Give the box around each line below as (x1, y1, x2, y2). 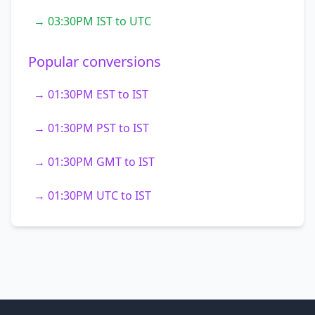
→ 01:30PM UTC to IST (34, 188, 151, 203)
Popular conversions (28, 52, 161, 71)
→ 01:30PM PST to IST (34, 120, 149, 136)
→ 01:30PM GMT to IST (34, 154, 155, 169)
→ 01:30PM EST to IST (34, 86, 148, 102)
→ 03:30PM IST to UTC (34, 13, 151, 29)
